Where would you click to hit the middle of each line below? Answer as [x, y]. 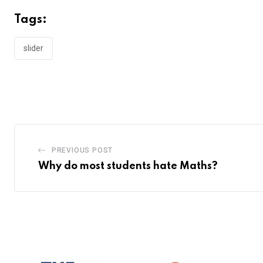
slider [33, 48]
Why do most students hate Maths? [128, 166]
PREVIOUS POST [82, 150]
